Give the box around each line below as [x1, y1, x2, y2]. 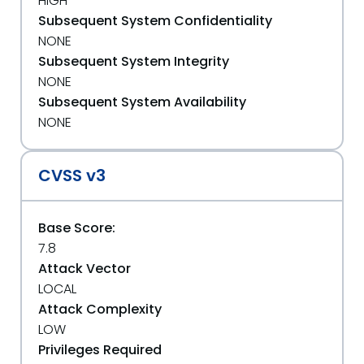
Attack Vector [38, 259, 131, 278]
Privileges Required [38, 340, 162, 359]
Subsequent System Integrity [38, 52, 229, 71]
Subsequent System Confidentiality [38, 11, 272, 30]
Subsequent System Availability [38, 93, 246, 111]
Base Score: [38, 219, 115, 237]
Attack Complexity [38, 300, 162, 318]
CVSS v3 [38, 164, 106, 187]
